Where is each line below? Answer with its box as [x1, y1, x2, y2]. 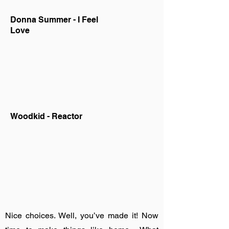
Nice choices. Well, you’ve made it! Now [5, 211, 158, 220]
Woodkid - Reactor [10, 111, 82, 121]
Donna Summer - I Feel [10, 15, 98, 25]
